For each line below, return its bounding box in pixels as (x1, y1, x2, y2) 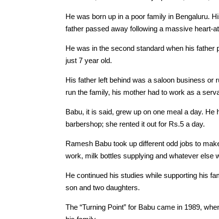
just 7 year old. (66, 56, 112, 65)
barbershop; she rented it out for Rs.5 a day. (66, 119, 205, 128)
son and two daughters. (66, 183, 140, 192)
